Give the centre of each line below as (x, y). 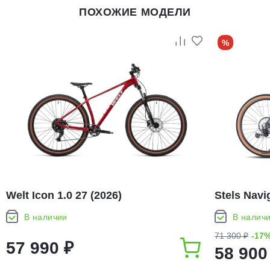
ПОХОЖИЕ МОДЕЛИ (135, 12)
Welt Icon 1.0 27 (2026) (64, 196)
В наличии (46, 217)
